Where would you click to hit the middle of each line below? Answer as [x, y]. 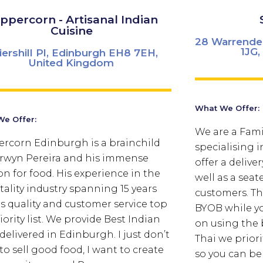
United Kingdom [72, 63]
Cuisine [71, 31]
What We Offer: [227, 108]
